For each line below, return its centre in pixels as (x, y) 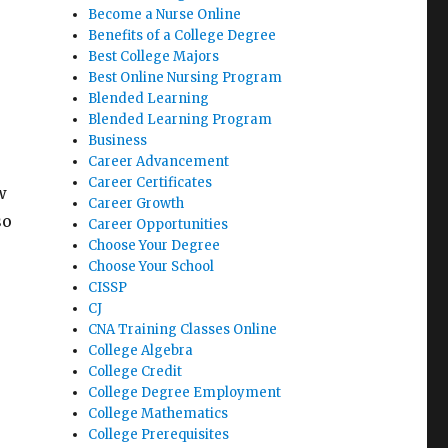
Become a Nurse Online (165, 14)
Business (118, 140)
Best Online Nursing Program (185, 77)
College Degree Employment (185, 392)
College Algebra (141, 350)
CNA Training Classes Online (183, 329)
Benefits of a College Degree (182, 35)
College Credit (135, 371)
